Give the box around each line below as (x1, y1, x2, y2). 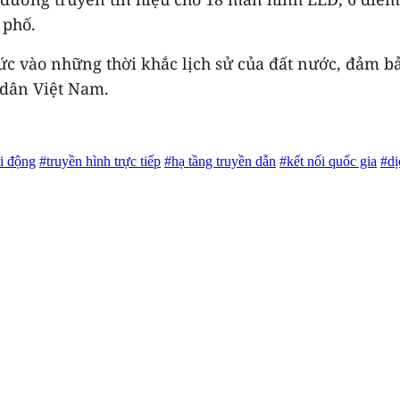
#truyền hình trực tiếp (39, 154, 161, 170)
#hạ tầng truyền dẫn (164, 154, 276, 170)
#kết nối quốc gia (279, 154, 377, 170)
